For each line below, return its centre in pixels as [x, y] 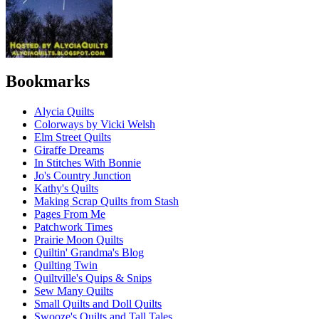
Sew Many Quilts [74, 291]
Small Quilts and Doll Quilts [98, 304]
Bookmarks [48, 82]
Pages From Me [70, 214]
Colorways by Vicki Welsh [95, 125]
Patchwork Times [73, 227]
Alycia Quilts [64, 112]
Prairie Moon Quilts [79, 240]
